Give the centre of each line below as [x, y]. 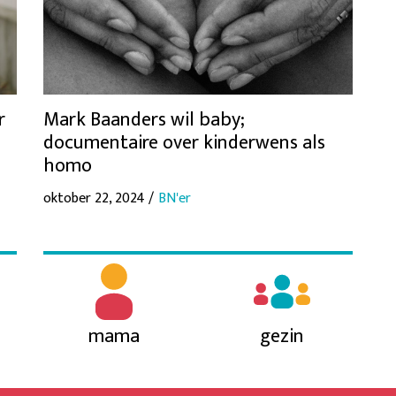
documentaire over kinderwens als [184, 142]
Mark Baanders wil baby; [144, 119]
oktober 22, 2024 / [99, 198]
